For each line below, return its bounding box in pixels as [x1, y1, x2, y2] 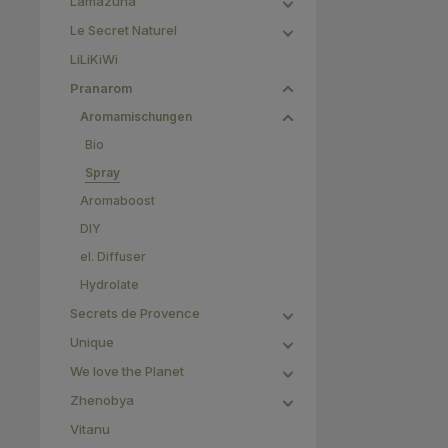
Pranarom [70, 80, 133, 96]
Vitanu [70, 421, 110, 437]
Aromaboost [80, 193, 155, 208]
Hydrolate [80, 277, 139, 292]
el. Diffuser [80, 249, 146, 264]
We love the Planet [70, 363, 184, 379]
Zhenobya [70, 392, 134, 408]
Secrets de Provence [70, 305, 200, 321]
